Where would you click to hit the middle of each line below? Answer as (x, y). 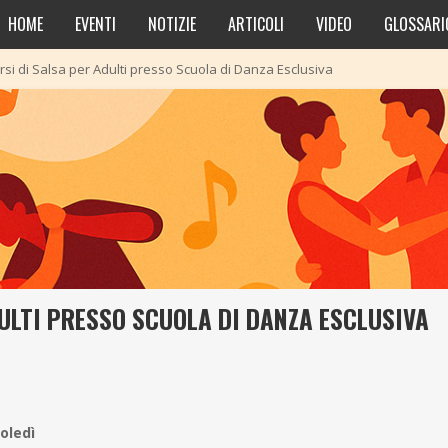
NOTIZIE (171, 23)
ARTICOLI (255, 23)
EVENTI (95, 23)
